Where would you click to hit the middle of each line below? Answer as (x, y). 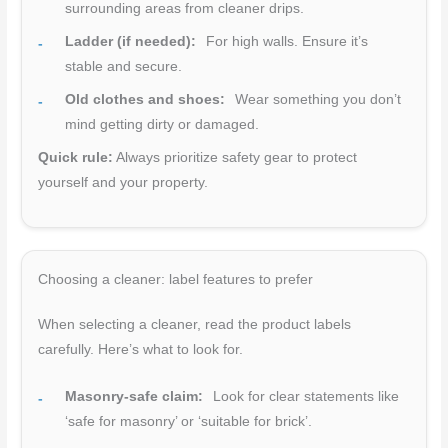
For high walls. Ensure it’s (285, 42)
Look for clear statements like (304, 397)
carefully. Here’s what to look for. (141, 350)
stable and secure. (124, 67)
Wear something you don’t (316, 100)
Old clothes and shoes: (145, 100)
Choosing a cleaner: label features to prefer (176, 280)
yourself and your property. (123, 183)
